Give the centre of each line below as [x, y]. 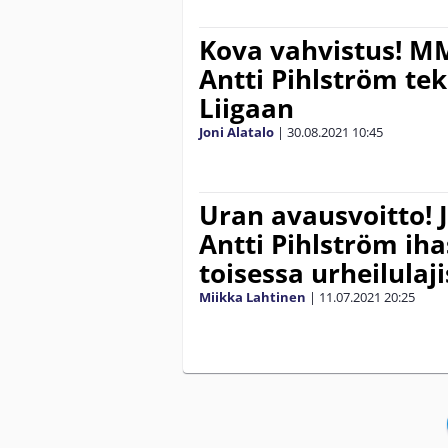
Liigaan [246, 107]
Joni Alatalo [236, 131]
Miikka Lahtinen [252, 296]
